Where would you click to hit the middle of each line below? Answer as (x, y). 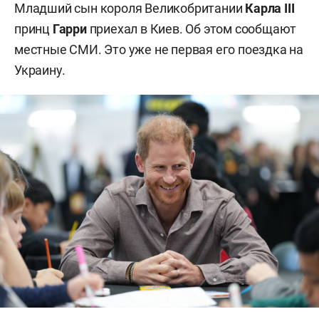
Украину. (40, 70)
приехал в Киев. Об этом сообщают (192, 29)
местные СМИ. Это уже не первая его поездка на (159, 49)
